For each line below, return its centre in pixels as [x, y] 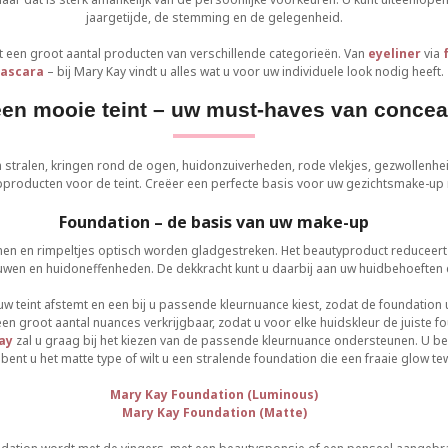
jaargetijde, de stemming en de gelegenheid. [214, 17]
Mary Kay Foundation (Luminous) [214, 394]
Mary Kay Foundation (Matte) [214, 412]
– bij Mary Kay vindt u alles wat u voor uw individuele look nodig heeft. [245, 71]
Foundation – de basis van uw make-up [214, 222]
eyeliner [394, 53]
